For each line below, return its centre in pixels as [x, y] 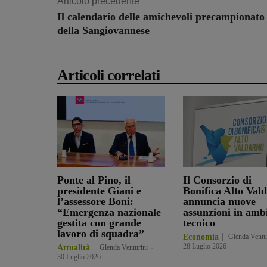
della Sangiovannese [103, 31]
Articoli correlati [108, 76]
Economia [201, 237]
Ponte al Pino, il [94, 180]
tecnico [199, 223]
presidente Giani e [99, 191]
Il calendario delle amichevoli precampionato [161, 17]
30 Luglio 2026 [79, 257]
